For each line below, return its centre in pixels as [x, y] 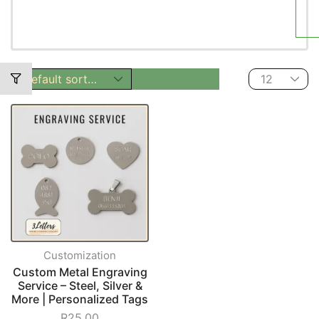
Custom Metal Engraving [80, 272]
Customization [80, 255]
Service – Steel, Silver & [80, 286]
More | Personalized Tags [80, 299]
